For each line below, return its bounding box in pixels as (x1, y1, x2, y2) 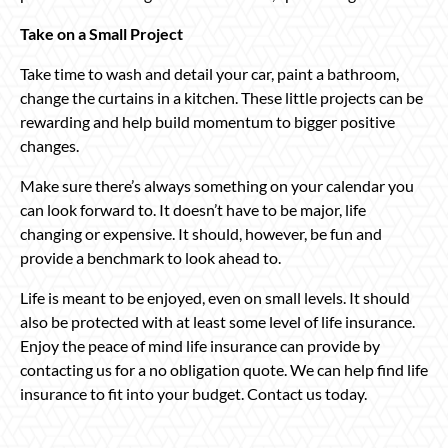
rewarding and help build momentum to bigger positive (20, 111, 395, 131)
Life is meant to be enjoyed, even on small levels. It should (20, 287, 410, 307)
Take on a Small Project (20, 23, 183, 43)
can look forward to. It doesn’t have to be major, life (20, 199, 366, 219)
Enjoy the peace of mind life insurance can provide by (20, 335, 380, 355)
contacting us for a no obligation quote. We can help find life (20, 359, 428, 379)
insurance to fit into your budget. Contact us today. (20, 383, 367, 403)
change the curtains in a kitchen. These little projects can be (20, 87, 423, 107)
